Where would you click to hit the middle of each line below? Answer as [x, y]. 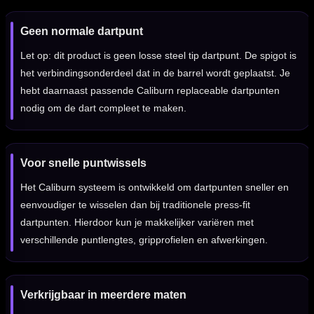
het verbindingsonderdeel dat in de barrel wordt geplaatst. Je [155, 73]
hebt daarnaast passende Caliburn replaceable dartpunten [150, 91]
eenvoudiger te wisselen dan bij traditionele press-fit [135, 205]
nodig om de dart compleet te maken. [103, 108]
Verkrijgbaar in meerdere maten [103, 295]
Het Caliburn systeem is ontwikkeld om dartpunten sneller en [155, 187]
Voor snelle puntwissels [83, 163]
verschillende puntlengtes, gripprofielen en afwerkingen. [144, 240]
